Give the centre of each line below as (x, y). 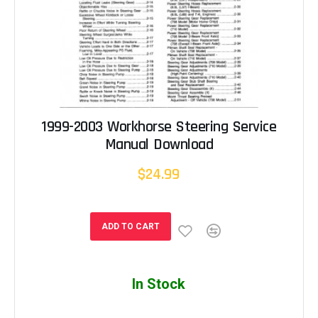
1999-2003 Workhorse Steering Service (159, 127)
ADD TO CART (130, 226)
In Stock (159, 284)
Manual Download (159, 144)
